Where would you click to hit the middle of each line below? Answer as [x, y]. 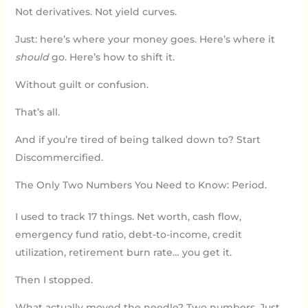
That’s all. [37, 112]
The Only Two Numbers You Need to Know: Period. [141, 185]
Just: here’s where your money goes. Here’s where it [145, 39]
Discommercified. [59, 157]
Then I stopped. [54, 279]
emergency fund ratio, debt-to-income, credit [128, 234]
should [32, 57]
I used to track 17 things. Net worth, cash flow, [128, 216]
